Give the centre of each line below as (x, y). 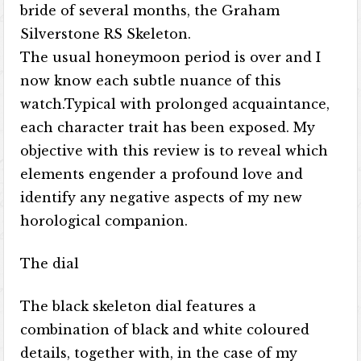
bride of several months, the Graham (150, 10)
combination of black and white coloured (165, 330)
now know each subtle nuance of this (151, 81)
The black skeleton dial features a (139, 306)
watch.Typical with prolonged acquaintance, (175, 104)
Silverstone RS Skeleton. (106, 34)
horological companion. (104, 221)
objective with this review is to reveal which (174, 151)
